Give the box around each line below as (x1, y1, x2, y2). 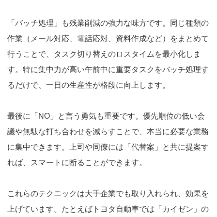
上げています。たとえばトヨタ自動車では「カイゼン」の (7, 204, 209, 213)
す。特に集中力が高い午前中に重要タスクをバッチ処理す (7, 65, 209, 74)
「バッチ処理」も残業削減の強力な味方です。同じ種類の (7, 18, 209, 27)
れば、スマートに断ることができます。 (7, 158, 147, 167)
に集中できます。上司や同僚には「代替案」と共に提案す (7, 142, 209, 151)
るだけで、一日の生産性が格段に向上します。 (7, 80, 170, 89)
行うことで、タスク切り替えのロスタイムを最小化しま (7, 49, 201, 58)
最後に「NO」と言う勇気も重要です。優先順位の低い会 (7, 111, 205, 120)
